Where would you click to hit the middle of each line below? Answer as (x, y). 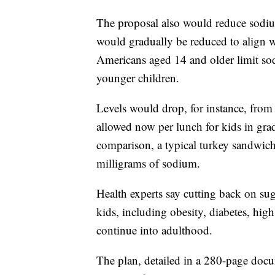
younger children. (138, 78)
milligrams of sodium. (148, 163)
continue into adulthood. (154, 230)
